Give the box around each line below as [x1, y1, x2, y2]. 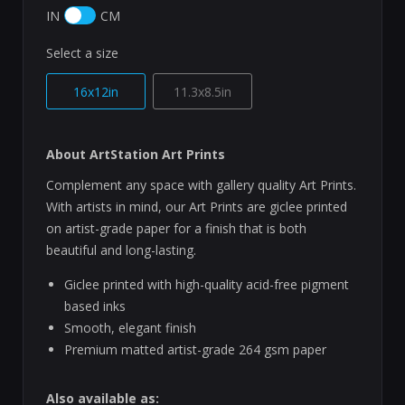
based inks [64, 297, 126, 316]
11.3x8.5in [174, 83, 231, 101]
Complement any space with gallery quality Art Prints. [46, 176, 356, 194]
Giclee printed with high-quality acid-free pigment [64, 276, 349, 294]
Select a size [46, 44, 118, 62]
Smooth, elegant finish [64, 319, 196, 337]
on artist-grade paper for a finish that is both [46, 220, 306, 238]
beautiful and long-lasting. [46, 241, 196, 259]
